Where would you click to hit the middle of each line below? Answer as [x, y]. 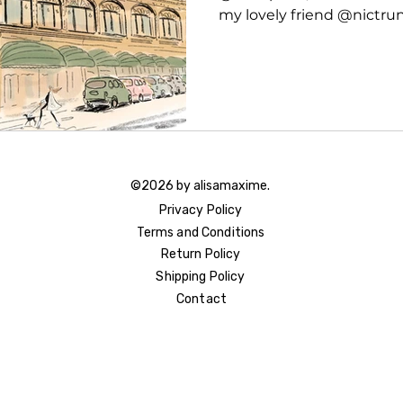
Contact [201, 299]
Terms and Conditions [201, 232]
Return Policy [201, 254]
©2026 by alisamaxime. [201, 185]
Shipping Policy [201, 276]
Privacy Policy [201, 210]
